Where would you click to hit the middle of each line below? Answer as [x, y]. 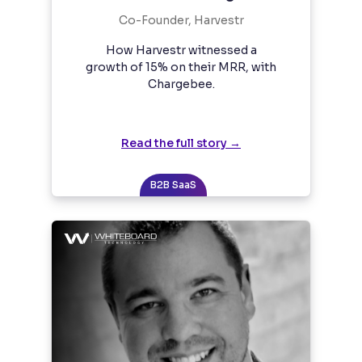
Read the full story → [181, 143]
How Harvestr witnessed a [181, 51]
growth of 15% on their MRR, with [181, 67]
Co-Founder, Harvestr [181, 21]
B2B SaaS [173, 185]
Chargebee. [181, 84]
